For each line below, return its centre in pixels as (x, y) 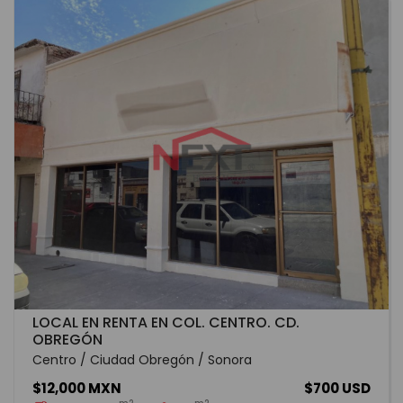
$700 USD (337, 388)
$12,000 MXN (77, 388)
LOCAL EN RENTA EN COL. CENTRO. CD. (166, 322)
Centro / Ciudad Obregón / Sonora (142, 359)
